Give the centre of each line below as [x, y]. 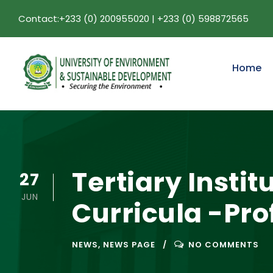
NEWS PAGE [129, 244]
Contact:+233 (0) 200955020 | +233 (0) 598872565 [133, 19]
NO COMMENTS [224, 244]
